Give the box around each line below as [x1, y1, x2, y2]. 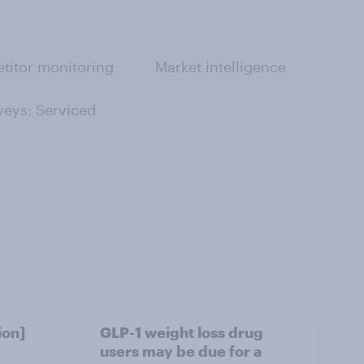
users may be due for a [100, 341, 262, 360]
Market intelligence [154, 57, 286, 76]
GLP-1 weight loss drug [100, 323, 263, 341]
